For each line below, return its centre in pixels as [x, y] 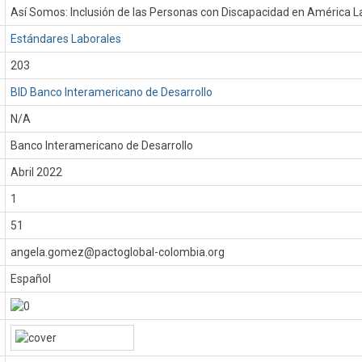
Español [31, 279]
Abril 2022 [37, 172]
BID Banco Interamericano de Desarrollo [112, 92]
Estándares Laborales [66, 39]
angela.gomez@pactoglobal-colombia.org [118, 252]
